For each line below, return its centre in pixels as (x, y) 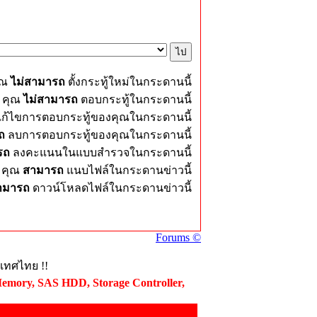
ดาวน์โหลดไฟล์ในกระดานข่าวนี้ (112, 188)
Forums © (178, 237)
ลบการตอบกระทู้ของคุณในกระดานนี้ (98, 135)
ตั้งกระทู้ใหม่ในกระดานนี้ (128, 82)
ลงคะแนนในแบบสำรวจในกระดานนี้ (101, 152)
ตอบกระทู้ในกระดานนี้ (135, 99)
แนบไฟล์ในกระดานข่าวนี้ (129, 170)
